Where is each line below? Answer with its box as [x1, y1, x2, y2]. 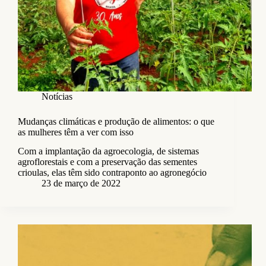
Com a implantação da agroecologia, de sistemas [18, 146, 199, 157]
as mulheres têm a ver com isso [18, 126, 134, 137]
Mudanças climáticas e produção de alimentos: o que [18, 116, 214, 126]
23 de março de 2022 [42, 178, 121, 189]
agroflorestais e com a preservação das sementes [18, 157, 197, 167]
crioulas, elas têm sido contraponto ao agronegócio [18, 167, 207, 178]
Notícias [42, 91, 72, 102]
